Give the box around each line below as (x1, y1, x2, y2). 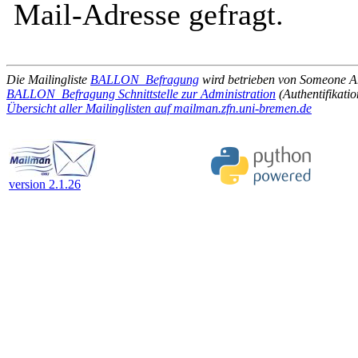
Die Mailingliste (6, 73, 90, 86)
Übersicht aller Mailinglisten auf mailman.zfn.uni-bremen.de (6, 101, 312, 115)
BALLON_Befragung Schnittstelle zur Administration (6, 87, 276, 101)
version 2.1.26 (9, 177, 81, 191)
